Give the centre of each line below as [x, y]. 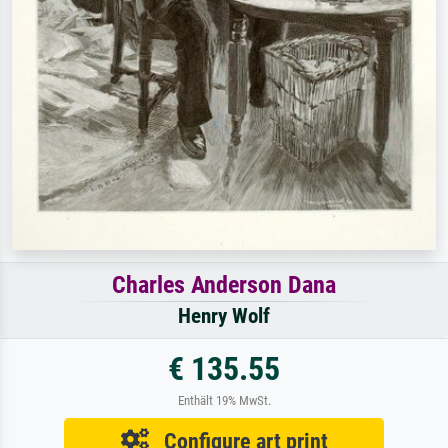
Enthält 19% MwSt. [224, 401]
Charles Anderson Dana [224, 285]
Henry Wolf [224, 316]
